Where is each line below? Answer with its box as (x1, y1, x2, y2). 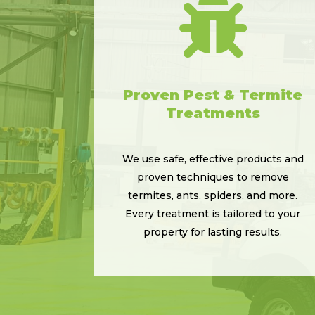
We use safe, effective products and (122, 152, 304, 165)
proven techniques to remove (136, 170, 289, 184)
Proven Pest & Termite (123, 86, 303, 103)
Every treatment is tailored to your (125, 207, 301, 220)
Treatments (165, 104, 260, 122)
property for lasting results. (143, 225, 283, 238)
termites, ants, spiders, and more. (128, 188, 298, 202)
